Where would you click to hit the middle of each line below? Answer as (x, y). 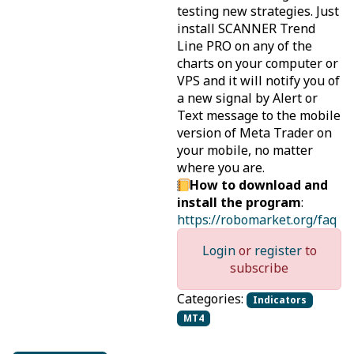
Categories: (212, 299)
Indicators (279, 300)
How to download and (259, 185)
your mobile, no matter (245, 150)
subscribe (259, 268)
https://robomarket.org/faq (257, 220)
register (278, 250)
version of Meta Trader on (254, 133)
